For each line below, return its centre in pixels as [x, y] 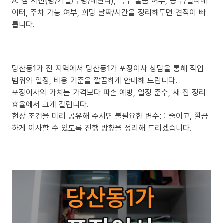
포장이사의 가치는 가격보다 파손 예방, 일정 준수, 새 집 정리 [109, 92]
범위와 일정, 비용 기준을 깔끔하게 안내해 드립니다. [95, 80]
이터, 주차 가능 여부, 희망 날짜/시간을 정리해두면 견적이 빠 [109, 12]
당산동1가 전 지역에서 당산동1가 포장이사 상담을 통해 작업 [108, 68]
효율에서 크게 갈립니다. [50, 104]
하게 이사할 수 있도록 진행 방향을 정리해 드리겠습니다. [102, 128]
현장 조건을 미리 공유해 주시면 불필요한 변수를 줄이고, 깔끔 [110, 116]
